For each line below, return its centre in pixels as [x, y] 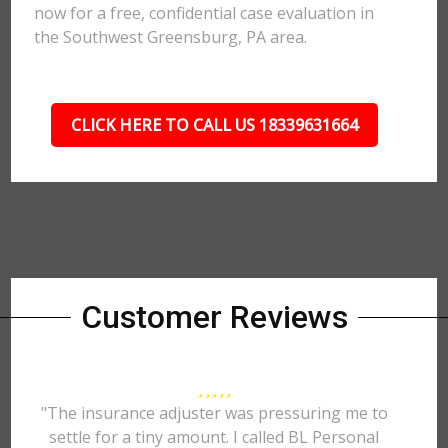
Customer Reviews [214, 317]
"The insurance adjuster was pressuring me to [214, 413]
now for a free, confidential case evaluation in [204, 13]
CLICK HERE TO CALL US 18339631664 [214, 125]
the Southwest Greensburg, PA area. [171, 37]
